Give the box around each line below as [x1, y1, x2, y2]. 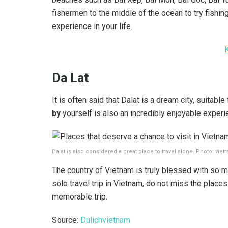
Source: [52, 215, 80, 225]
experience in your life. [52, 21, 132, 32]
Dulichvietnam [80, 215, 130, 225]
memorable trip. [52, 191, 107, 202]
